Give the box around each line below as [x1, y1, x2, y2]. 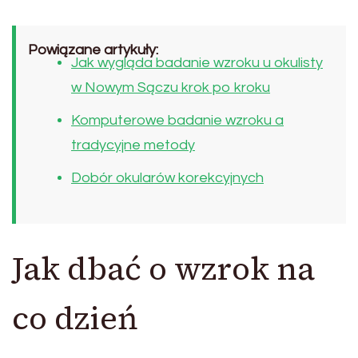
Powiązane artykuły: [28, 42, 158, 58]
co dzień [12, 296, 138, 340]
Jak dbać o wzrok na [12, 247, 315, 291]
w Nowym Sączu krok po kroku [71, 80, 270, 96]
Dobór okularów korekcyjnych [71, 170, 264, 186]
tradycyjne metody [71, 137, 195, 153]
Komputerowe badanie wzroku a [71, 113, 284, 129]
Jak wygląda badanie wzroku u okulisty [71, 55, 323, 71]
